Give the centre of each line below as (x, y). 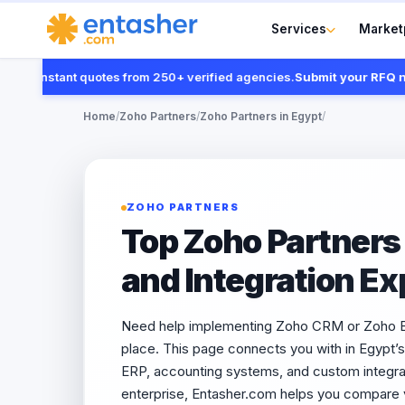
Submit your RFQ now (330, 77)
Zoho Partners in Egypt (261, 116)
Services (299, 28)
